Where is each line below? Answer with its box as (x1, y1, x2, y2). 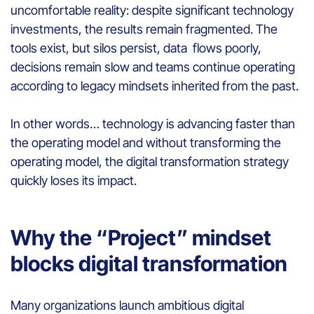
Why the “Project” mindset (11, 224, 271, 250)
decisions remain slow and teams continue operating (11, 59, 295, 74)
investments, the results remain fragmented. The (11, 21, 278, 36)
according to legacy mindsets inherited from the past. (11, 78, 301, 93)
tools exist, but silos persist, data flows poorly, (11, 40, 261, 55)
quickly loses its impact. (11, 172, 139, 188)
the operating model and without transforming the (11, 135, 281, 150)
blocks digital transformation (11, 250, 287, 276)
